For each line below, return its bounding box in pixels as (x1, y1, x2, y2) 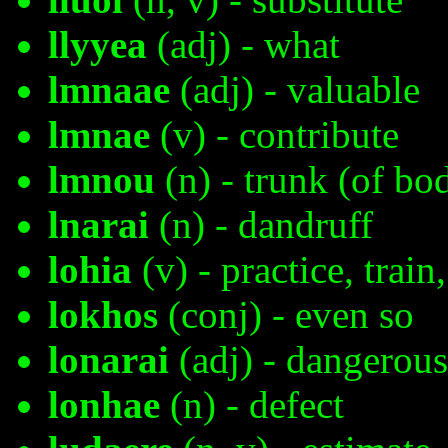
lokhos (48, 293, 158, 337)
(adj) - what (147, 23, 340, 67)
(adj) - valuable (170, 68, 420, 112)
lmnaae (48, 68, 170, 112)
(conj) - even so (158, 293, 414, 337)
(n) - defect (160, 383, 344, 427)
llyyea (48, 23, 147, 67)
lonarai (48, 338, 169, 382)
